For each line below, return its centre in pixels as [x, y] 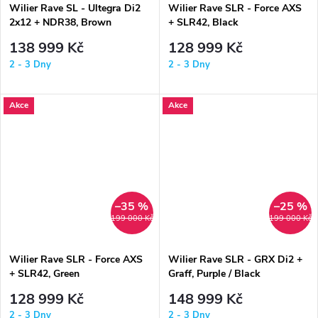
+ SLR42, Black [203, 22]
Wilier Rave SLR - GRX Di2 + [235, 259]
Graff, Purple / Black [214, 273]
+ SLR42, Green [44, 273]
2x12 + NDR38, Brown [60, 22]
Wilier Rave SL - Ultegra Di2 [75, 8]
